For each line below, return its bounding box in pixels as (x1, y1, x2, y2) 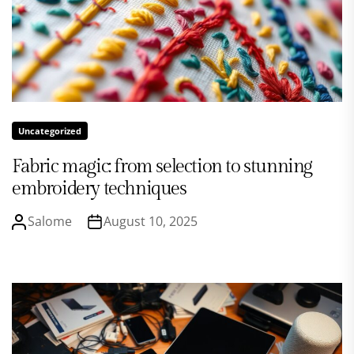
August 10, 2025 (104, 213, 198, 231)
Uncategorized (18, 125, 81, 137)
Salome (28, 213, 72, 231)
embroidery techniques (12, 178, 186, 201)
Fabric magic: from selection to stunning (12, 156, 313, 179)
